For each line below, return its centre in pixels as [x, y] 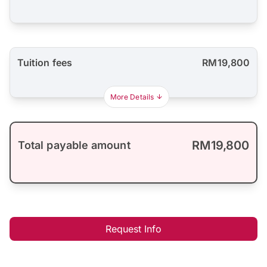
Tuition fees [45, 62]
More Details [132, 97]
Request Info [133, 229]
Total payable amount [74, 145]
